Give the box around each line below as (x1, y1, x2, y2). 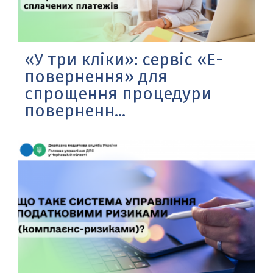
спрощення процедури (24, 83, 211, 104)
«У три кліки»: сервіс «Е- (24, 49, 223, 70)
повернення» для (24, 66, 168, 87)
